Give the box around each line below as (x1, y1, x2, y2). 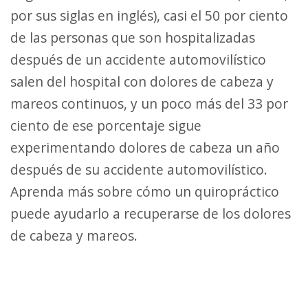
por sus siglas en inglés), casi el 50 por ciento (10, 6, 288, 25)
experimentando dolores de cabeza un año (10, 138, 280, 157)
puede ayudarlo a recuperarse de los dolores (10, 204, 291, 223)
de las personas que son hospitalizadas (10, 28, 255, 47)
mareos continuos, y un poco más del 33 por (10, 94, 288, 113)
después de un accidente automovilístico (10, 50, 266, 69)
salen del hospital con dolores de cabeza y (10, 72, 274, 91)
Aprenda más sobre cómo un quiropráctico (10, 182, 279, 201)
